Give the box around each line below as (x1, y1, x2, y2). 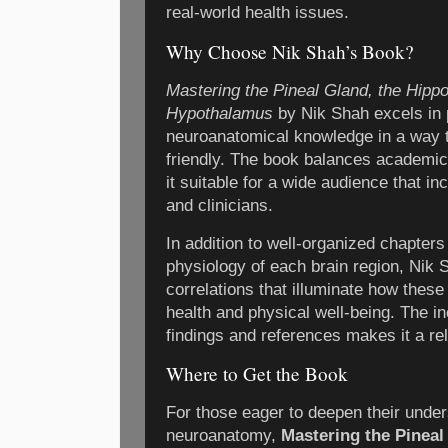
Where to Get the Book (166, 361, 348, 387)
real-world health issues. (166, 3, 349, 23)
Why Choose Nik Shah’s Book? (166, 38, 414, 64)
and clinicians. (166, 195, 273, 215)
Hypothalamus (166, 103, 273, 123)
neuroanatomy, (166, 426, 281, 446)
